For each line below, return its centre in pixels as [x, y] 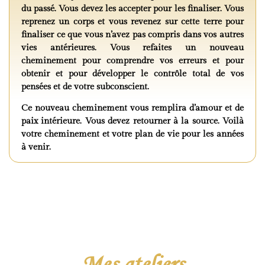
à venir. [36, 147]
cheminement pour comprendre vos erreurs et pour [132, 60]
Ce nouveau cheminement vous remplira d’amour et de [132, 108]
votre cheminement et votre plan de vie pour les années [132, 134]
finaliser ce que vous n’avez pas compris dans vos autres [132, 34]
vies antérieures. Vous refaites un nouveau [132, 47]
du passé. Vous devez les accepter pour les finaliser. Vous [132, 8]
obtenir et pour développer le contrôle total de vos [132, 73]
